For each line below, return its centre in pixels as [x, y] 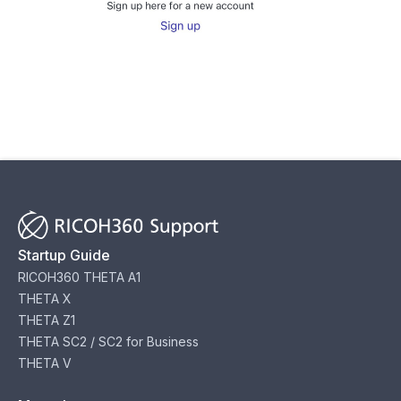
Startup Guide [64, 255]
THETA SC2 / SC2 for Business [108, 341]
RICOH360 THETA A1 [79, 277]
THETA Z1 [47, 320]
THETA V [45, 363]
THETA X [45, 299]
